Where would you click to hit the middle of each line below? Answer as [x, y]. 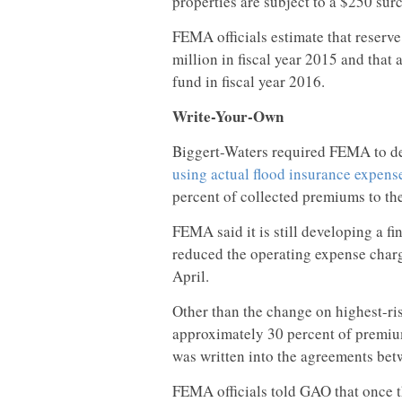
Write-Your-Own [228, 116]
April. [191, 276]
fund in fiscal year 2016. [249, 81]
